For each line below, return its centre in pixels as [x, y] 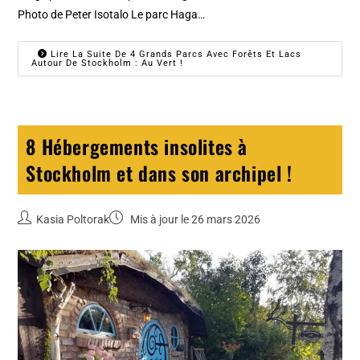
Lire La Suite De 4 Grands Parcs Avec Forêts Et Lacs [175, 55]
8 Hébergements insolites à [137, 147]
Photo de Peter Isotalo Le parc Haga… [112, 15]
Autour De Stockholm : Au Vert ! [108, 63]
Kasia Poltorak [73, 220]
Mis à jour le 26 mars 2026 [194, 220]
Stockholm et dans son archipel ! [159, 173]
